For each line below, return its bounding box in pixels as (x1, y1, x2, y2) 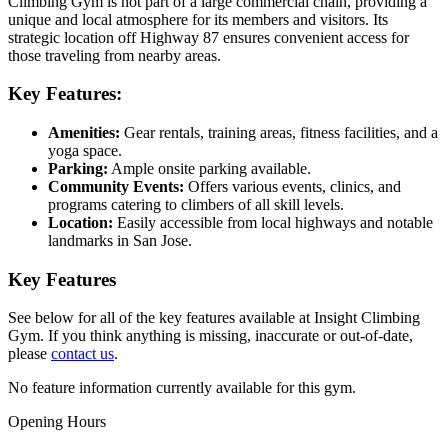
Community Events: (48, 178, 184, 196)
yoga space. (48, 142, 122, 160)
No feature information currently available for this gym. (8, 379, 356, 397)
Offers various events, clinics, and (184, 178, 401, 196)
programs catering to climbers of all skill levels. (48, 196, 344, 214)
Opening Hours (8, 413, 106, 431)
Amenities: (48, 124, 120, 142)
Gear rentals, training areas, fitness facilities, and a (120, 124, 438, 142)
